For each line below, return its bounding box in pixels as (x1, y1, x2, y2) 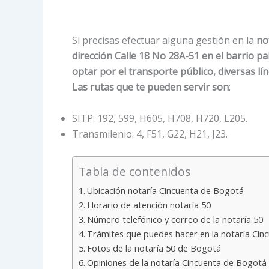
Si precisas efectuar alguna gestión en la (72, 34, 256, 47)
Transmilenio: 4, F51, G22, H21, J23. (72, 127, 228, 141)
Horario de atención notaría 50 (86, 199, 211, 211)
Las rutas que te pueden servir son (72, 80, 229, 94)
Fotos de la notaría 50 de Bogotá (86, 242, 221, 254)
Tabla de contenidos (79, 163, 190, 180)
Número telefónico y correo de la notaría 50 (86, 213, 263, 225)
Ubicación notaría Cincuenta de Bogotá (86, 184, 244, 196)
